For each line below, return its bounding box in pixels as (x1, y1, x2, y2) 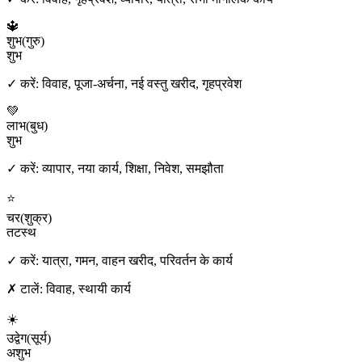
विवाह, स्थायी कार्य (46, 281, 131, 296)
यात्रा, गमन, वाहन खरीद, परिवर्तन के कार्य (42, 253, 233, 267)
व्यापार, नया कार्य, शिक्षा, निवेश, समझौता (42, 161, 224, 175)
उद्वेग (6, 330, 27, 345)
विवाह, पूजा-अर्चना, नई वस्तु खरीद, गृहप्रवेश (42, 76, 242, 90)
